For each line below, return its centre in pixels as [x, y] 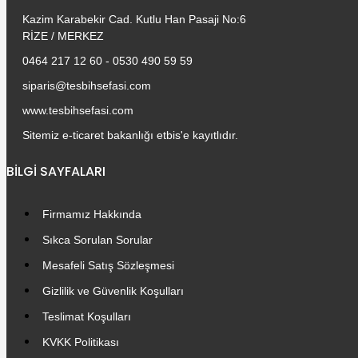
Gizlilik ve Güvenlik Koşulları [113, 291]
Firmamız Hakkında [92, 214]
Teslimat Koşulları [87, 316]
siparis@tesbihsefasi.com [87, 86]
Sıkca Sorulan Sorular [97, 240]
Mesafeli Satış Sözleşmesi [108, 265]
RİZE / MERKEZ [63, 36]
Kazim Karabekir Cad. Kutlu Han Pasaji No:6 [134, 19]
